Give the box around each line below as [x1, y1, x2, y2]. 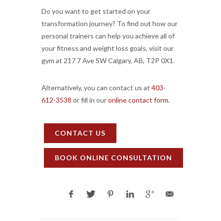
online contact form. [108, 96, 170, 104]
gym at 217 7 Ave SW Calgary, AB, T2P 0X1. [41, 56, 175, 65]
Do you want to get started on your [41, 7, 150, 15]
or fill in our [72, 96, 108, 104]
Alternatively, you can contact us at [41, 83, 151, 92]
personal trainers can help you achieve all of [41, 32, 175, 40]
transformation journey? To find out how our [41, 19, 178, 28]
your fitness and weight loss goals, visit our [41, 44, 174, 52]
